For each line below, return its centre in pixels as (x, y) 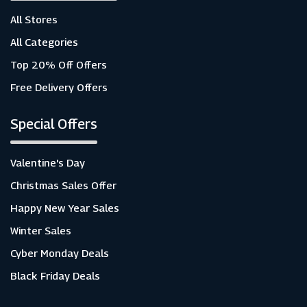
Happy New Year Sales (65, 208)
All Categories (44, 42)
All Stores (34, 19)
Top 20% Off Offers (59, 64)
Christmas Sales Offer (63, 185)
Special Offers (54, 124)
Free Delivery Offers (59, 87)
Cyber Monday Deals (60, 253)
